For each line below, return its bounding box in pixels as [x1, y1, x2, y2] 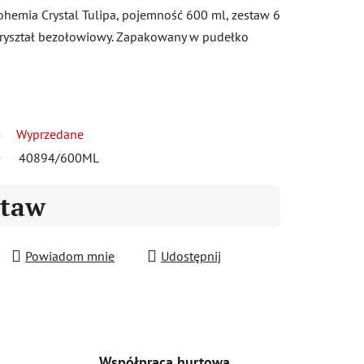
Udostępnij [161, 247, 221, 264]
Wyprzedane [16, 125, 84, 142]
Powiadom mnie [25, 247, 115, 264]
